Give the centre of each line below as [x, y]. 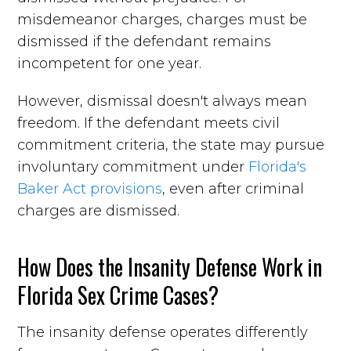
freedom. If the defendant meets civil [149, 123]
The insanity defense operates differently [163, 332]
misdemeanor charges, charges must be [163, 19]
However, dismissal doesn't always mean [163, 101]
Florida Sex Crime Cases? [118, 295]
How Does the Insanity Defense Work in [170, 266]
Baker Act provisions [90, 188]
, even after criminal [233, 188]
